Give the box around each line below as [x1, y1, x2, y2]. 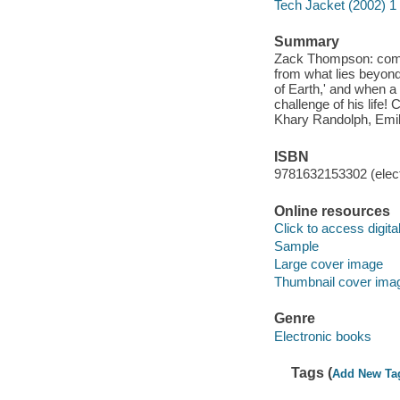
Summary [273, 33, 339, 49]
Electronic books [273, 329, 371, 344]
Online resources [273, 203, 390, 219]
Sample [273, 238, 319, 254]
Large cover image [273, 256, 383, 272]
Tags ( [291, 365, 333, 381]
